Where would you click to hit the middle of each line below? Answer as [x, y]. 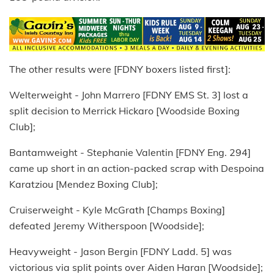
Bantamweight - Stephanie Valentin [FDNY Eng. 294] [130, 152]
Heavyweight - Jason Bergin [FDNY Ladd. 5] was [120, 251]
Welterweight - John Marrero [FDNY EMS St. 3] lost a [129, 94]
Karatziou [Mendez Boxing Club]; [83, 184]
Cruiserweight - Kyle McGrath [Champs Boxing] [117, 209]
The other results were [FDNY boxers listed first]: [120, 69]
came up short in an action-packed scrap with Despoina [137, 168]
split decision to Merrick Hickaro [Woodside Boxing [124, 110]
